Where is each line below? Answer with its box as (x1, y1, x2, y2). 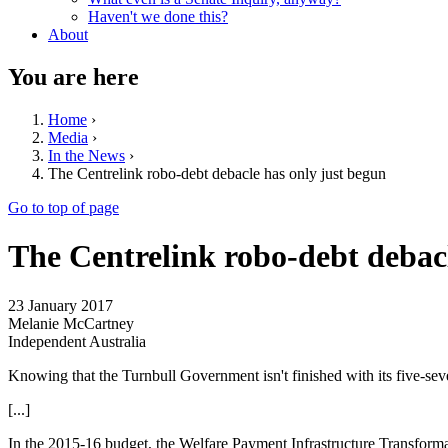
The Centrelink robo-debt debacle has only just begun (48, 164, 386, 182)
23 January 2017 (8, 296, 113, 314)
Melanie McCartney (8, 314, 134, 332)
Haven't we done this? (88, 8, 228, 25)
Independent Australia (8, 332, 146, 350)
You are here (8, 63, 139, 90)
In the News (48, 146, 125, 164)
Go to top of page (8, 198, 119, 216)
